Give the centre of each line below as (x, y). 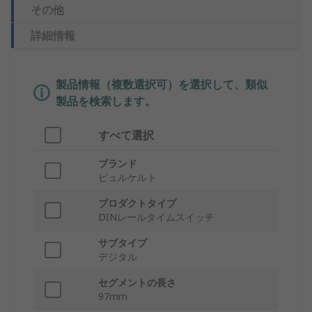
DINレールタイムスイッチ (156, 217)
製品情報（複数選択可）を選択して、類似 (162, 85)
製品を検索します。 (106, 101)
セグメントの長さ (137, 283)
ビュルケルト (127, 178)
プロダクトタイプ (137, 203)
